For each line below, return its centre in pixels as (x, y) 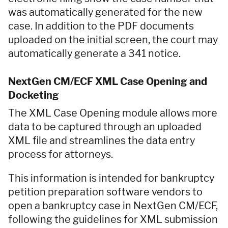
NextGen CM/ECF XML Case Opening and (108, 82)
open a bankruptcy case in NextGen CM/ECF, (113, 205)
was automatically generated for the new (105, 12)
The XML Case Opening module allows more (113, 113)
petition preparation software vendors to (105, 192)
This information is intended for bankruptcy (111, 178)
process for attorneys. (61, 154)
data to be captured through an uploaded (105, 126)
